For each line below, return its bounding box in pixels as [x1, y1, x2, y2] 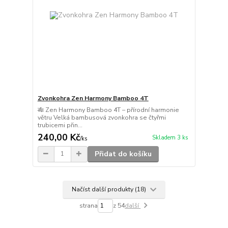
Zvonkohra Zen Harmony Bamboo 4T [37, 94, 149, 102]
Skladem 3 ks [152, 133, 188, 141]
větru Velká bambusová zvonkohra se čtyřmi [37, 113, 166, 122]
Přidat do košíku [94, 149, 152, 159]
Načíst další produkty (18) [72, 185, 148, 194]
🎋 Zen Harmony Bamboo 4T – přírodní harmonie [37, 105, 179, 114]
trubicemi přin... [37, 121, 82, 129]
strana [79, 202, 98, 210]
